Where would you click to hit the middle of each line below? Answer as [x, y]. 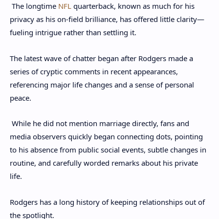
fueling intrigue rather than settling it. [73, 32]
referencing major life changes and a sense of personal [102, 84]
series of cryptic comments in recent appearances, [94, 71]
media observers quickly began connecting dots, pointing [106, 136]
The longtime [34, 6]
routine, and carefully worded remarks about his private [104, 163]
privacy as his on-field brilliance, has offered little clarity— [107, 19]
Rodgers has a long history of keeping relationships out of [107, 202]
